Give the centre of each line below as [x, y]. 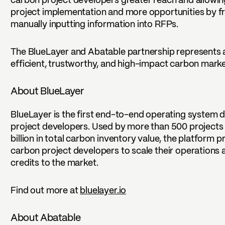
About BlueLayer [47, 92]
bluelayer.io [103, 191]
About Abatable [46, 218]
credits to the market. [54, 163]
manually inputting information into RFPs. [95, 25]
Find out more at [45, 191]
